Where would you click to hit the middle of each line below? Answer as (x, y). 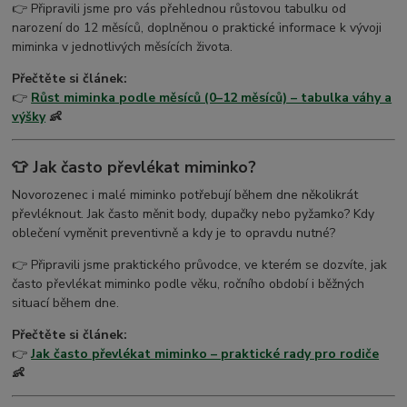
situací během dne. (66, 303)
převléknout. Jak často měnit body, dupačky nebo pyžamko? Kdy (194, 213)
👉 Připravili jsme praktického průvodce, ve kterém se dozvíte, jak (200, 264)
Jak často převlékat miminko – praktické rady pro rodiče (205, 353)
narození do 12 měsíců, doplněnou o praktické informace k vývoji (197, 28)
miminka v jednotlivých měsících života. (123, 47)
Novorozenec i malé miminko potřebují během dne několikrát (185, 194)
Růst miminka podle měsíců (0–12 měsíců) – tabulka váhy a (212, 98)
